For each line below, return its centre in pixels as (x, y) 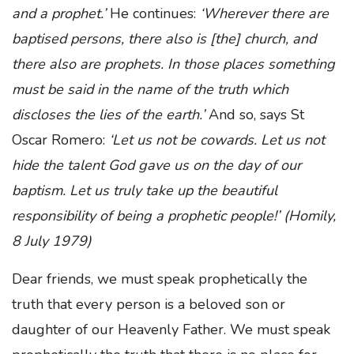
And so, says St (254, 115)
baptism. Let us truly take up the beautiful (145, 190)
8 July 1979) (52, 241)
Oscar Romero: (60, 140)
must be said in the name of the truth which (150, 89)
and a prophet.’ (59, 13)
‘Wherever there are (264, 13)
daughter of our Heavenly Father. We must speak (171, 330)
